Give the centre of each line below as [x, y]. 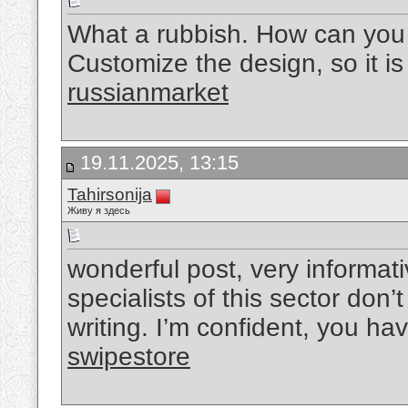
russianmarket [148, 93]
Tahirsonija [110, 194]
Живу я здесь [99, 210]
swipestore [129, 357]
